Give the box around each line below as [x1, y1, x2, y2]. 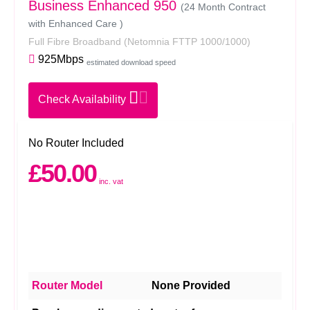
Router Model [32, 280, 102, 292]
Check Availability [38, 93, 129, 106]
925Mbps [35, 53, 84, 66]
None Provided [152, 280, 230, 292]
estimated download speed [86, 57, 176, 66]
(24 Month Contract [181, 1, 266, 13]
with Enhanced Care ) [28, 18, 123, 30]
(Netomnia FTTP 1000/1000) [124, 36, 250, 48]
